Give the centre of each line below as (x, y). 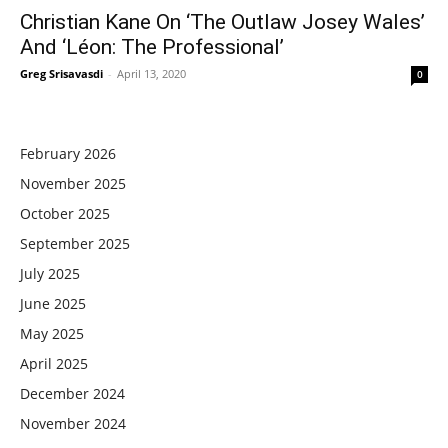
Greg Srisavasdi (61, 73)
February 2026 (68, 153)
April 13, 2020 (151, 73)
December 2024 (72, 393)
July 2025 (50, 273)
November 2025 (73, 183)
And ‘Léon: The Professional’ (152, 46)
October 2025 (65, 213)
